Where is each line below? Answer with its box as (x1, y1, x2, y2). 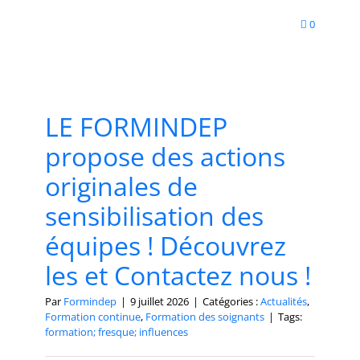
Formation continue (45, 309, 141, 324)
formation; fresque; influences (45, 324, 188, 339)
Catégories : (202, 293, 260, 309)
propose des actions (45, 138, 285, 174)
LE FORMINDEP (45, 108, 227, 144)
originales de (45, 168, 198, 203)
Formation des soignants (145, 309, 264, 324)
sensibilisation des (45, 198, 264, 233)
